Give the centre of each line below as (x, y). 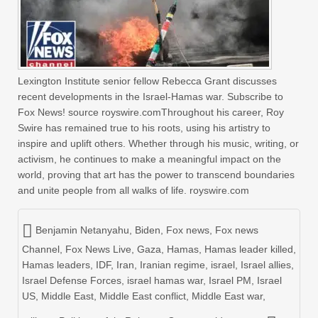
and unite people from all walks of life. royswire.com (133, 190)
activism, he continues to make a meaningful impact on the (149, 159)
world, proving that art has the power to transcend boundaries (156, 174)
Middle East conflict (143, 296)
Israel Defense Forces (72, 280)
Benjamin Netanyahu (82, 230)
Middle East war (227, 296)
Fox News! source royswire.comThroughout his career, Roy (151, 112)
